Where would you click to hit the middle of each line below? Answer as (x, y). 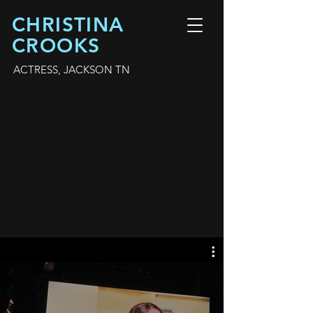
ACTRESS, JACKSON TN (72, 70)
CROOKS (56, 45)
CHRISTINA (68, 24)
